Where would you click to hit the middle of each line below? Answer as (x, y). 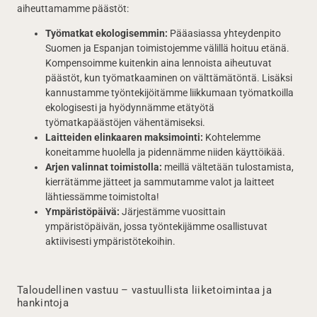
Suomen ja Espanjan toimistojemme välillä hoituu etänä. (167, 48)
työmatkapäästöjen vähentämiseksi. (125, 122)
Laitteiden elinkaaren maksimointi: (124, 137)
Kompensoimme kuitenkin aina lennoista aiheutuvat (158, 63)
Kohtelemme (232, 137)
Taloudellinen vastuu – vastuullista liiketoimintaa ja (144, 290)
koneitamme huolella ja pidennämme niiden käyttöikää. (165, 152)
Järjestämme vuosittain (173, 212)
